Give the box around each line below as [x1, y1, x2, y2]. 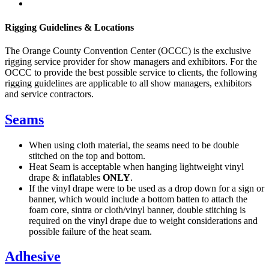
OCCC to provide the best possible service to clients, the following [5, 67, 257, 77]
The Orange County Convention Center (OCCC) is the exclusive [5, 45, 251, 56]
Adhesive [5, 249, 61, 265]
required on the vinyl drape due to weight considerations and [29, 215, 258, 226]
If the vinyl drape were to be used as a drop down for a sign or [29, 183, 264, 193]
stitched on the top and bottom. [29, 150, 145, 161]
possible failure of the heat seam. [29, 226, 152, 237]
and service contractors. [5, 88, 94, 99]
